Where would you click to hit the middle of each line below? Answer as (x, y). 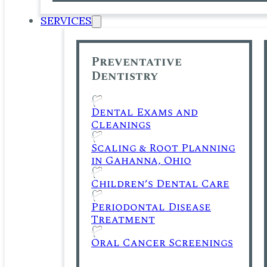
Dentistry (125, 76)
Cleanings (121, 125)
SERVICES (66, 20)
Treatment (123, 219)
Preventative (136, 62)
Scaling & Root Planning (163, 148)
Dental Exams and (145, 112)
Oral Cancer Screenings (162, 243)
